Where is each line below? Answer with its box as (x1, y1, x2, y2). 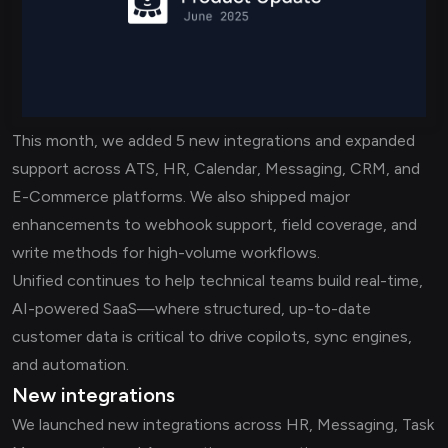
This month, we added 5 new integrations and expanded (12, 131, 415, 151)
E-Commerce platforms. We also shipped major (12, 187, 350, 207)
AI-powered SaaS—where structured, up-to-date (12, 299, 371, 319)
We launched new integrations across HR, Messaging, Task (12, 415, 434, 435)
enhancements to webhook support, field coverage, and (12, 215, 417, 235)
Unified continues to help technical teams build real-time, (12, 271, 423, 291)
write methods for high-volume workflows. (12, 243, 320, 263)
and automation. (12, 355, 129, 375)
